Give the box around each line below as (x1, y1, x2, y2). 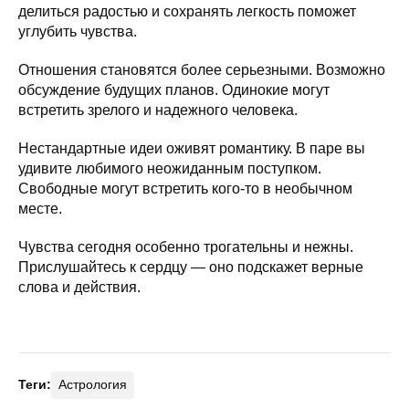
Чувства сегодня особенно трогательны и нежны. (18, 238, 353, 255)
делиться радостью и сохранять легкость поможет (18, 3, 356, 19)
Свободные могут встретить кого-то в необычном (18, 180, 352, 196)
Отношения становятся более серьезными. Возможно (18, 61, 385, 78)
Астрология (58, 377, 127, 392)
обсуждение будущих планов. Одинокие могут (18, 81, 330, 98)
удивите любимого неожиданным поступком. (18, 160, 321, 176)
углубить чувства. (18, 23, 137, 39)
